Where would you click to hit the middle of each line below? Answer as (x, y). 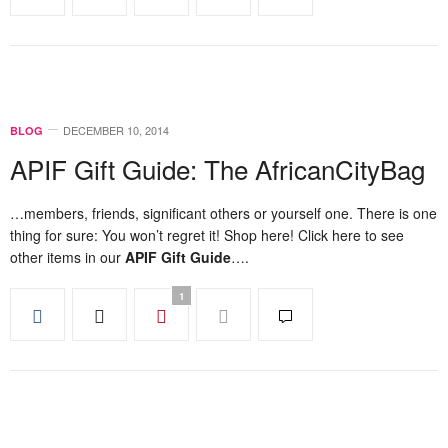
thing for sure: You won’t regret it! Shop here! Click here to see (207, 235)
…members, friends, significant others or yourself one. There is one (223, 213)
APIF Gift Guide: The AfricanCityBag (217, 168)
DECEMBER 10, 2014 (116, 130)
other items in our (67, 257)
